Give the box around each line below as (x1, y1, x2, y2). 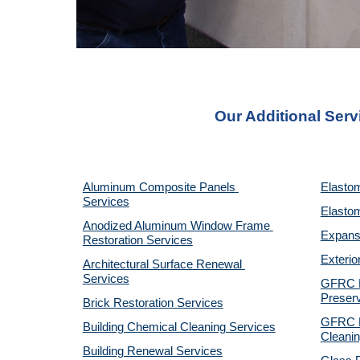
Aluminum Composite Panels (82, 181, 235, 194)
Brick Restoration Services (82, 297, 223, 309)
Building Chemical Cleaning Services (82, 321, 276, 333)
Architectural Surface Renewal (82, 258, 242, 271)
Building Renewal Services (82, 345, 223, 358)
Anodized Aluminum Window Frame (82, 219, 270, 232)
